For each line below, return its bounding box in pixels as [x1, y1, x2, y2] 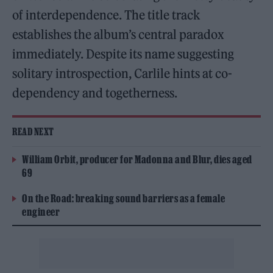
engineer [22, 205, 60, 218]
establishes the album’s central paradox [12, 26, 224, 42]
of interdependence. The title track [12, 7, 200, 23]
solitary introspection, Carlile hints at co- [12, 65, 233, 81]
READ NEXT [12, 126, 54, 137]
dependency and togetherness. [12, 85, 180, 101]
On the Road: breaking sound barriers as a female [22, 192, 225, 204]
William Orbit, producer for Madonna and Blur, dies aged [22, 153, 252, 165]
